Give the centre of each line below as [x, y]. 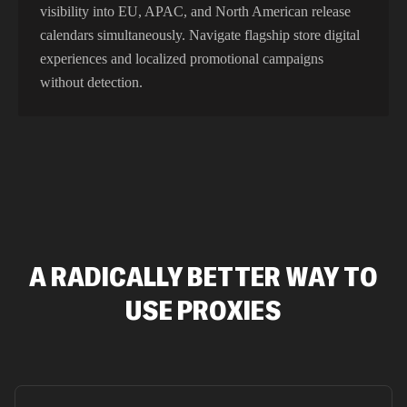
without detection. [91, 82]
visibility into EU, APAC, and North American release [195, 11]
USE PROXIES [203, 310]
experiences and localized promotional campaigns [182, 59]
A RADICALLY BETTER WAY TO [203, 276]
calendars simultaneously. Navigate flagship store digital [200, 35]
